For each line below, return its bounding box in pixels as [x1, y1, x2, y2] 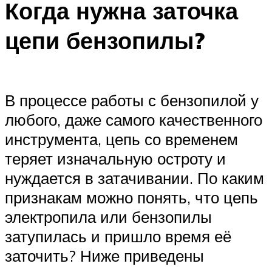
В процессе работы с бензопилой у [5, 90, 259, 110]
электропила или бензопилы [5, 206, 212, 226]
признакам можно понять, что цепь [5, 187, 258, 207]
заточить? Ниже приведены [5, 245, 204, 265]
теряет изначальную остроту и [5, 148, 226, 168]
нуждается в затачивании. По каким [5, 168, 264, 188]
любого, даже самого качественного [5, 109, 262, 129]
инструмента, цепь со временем [5, 129, 238, 149]
